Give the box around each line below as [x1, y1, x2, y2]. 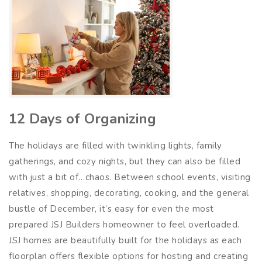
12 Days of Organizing [9, 109, 156, 128]
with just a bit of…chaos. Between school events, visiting [9, 171, 251, 183]
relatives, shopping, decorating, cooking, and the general [9, 187, 249, 199]
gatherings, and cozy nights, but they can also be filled [9, 155, 240, 167]
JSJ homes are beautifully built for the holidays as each [9, 234, 242, 246]
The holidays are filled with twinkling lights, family [9, 139, 222, 151]
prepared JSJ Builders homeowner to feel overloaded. [9, 218, 240, 230]
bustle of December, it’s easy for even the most [9, 202, 214, 215]
